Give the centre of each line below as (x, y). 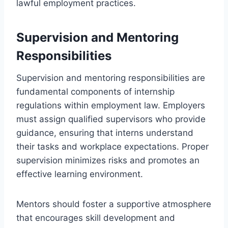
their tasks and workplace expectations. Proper (112, 146)
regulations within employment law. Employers (111, 105)
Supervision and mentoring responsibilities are (111, 78)
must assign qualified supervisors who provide (111, 119)
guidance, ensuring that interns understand (105, 133)
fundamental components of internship (95, 91)
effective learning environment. (80, 174)
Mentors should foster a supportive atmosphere (114, 204)
